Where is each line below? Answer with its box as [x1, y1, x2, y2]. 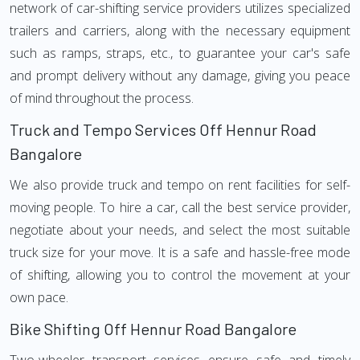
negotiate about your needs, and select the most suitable [10, 221, 350, 239]
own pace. [10, 288, 68, 306]
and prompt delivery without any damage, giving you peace [10, 67, 350, 84]
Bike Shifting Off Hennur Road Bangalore [10, 319, 297, 338]
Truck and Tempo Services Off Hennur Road [10, 120, 317, 139]
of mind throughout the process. [10, 89, 194, 107]
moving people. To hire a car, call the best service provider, [10, 198, 350, 216]
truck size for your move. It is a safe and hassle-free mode [10, 243, 350, 261]
